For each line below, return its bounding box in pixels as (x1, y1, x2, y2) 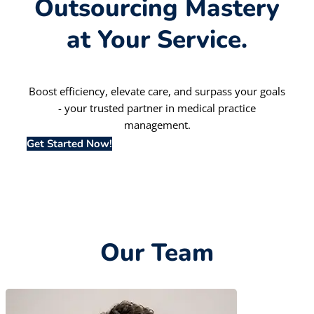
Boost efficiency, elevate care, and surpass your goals (29, 84, 285, 99)
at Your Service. (67, 23, 247, 56)
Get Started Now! (27, 137, 112, 151)
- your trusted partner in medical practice (58, 101, 256, 116)
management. (123, 118, 191, 132)
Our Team (100, 236, 214, 270)
